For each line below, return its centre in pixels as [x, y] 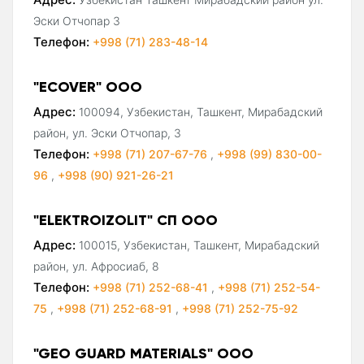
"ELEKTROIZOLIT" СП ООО [126, 219]
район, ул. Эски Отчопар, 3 [107, 132]
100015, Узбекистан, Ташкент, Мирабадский [199, 245]
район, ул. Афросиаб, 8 [96, 266]
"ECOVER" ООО [88, 86]
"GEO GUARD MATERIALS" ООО [143, 353]
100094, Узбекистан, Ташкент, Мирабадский [201, 111]
